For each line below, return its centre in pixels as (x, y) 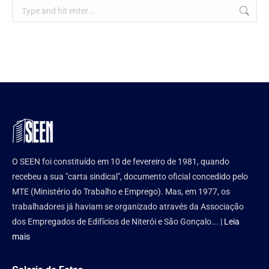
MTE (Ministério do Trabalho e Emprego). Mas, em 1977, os (121, 192)
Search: (25, 6)
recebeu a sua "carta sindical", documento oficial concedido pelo (130, 177)
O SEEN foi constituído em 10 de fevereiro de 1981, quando (121, 162)
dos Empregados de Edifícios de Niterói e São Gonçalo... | (118, 222)
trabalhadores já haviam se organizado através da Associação (128, 207)
